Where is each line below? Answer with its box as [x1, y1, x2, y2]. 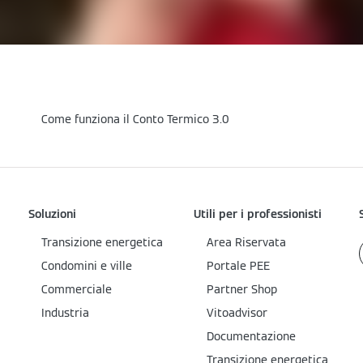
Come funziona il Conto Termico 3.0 [41, 112, 229, 127]
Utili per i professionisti [194, 207, 322, 222]
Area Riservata [207, 235, 286, 250]
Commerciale [41, 282, 112, 297]
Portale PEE [207, 258, 270, 274]
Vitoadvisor [207, 305, 267, 321]
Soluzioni [28, 207, 76, 222]
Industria [41, 305, 89, 321]
